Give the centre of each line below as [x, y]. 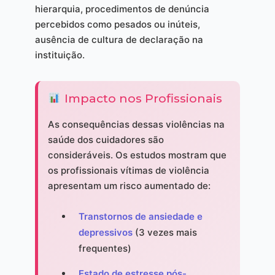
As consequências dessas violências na [136, 125]
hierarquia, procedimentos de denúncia [122, 9]
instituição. [60, 55]
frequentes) [105, 249]
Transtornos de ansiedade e [140, 217]
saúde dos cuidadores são [106, 140]
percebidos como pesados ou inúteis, [117, 25]
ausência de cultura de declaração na [119, 40]
